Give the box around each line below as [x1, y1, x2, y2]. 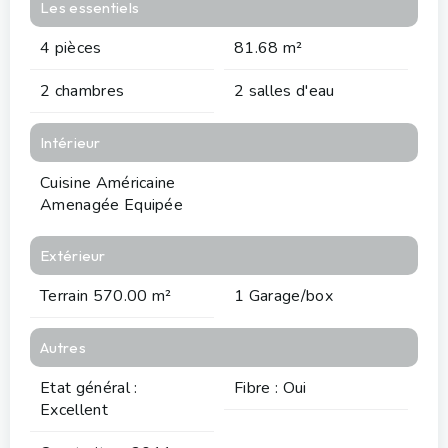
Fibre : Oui [234, 376, 307, 399]
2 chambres [40, 79, 125, 102]
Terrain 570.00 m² [40, 284, 172, 307]
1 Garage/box [234, 284, 333, 307]
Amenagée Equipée [40, 193, 184, 216]
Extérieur [40, 245, 106, 265]
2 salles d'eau [234, 79, 335, 102]
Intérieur [40, 132, 101, 152]
